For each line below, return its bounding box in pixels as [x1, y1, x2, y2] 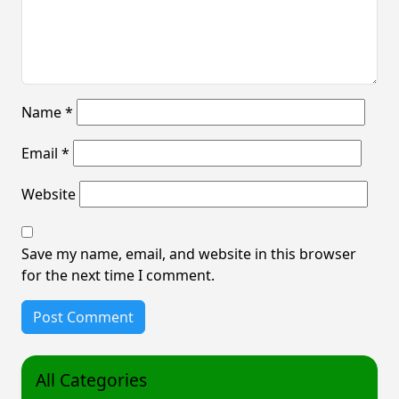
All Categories [36, 368, 147, 392]
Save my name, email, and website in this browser [21, 244, 356, 264]
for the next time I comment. [21, 265, 215, 285]
